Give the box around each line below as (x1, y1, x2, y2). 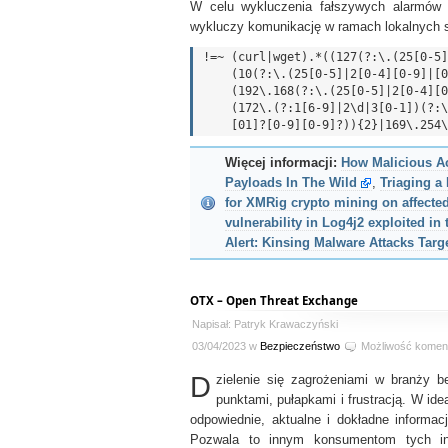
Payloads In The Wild (225, 176, 357, 190)
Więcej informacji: (225, 156, 337, 170)
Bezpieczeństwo (260, 340, 340, 352)
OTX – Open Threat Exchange (190, 293, 358, 308)
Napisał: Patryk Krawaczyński (192, 318, 338, 330)
